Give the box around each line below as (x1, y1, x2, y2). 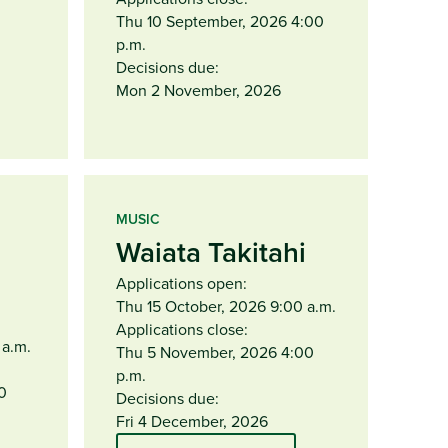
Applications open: (116, 271, 247, 294)
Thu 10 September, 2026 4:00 (116, 9, 324, 32)
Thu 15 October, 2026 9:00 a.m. (116, 294, 336, 317)
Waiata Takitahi (116, 231, 306, 272)
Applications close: (116, 317, 248, 340)
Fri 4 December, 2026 (116, 409, 268, 432)
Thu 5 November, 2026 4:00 (116, 340, 314, 363)
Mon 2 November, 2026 (116, 78, 281, 101)
